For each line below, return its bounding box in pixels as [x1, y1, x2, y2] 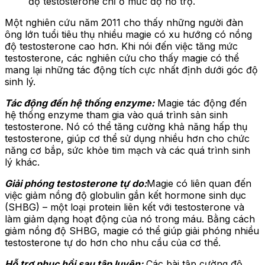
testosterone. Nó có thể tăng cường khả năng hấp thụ [5, 120, 247, 132]
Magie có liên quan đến [147, 177, 251, 189]
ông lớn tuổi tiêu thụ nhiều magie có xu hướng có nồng [5, 28, 252, 40]
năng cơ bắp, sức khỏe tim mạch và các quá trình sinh [5, 144, 250, 156]
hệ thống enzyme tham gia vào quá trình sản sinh [5, 108, 228, 121]
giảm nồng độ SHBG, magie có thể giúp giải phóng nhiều [5, 224, 259, 237]
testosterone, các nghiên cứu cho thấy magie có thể [5, 51, 239, 64]
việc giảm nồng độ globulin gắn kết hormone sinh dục [5, 189, 246, 201]
